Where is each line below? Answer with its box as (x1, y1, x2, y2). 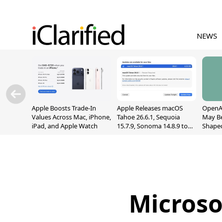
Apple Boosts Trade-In (32, 104, 96, 112)
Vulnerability (117, 139, 154, 148)
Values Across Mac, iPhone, (32, 112, 111, 121)
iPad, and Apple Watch (32, 121, 98, 130)
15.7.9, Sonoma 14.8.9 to (117, 121, 188, 130)
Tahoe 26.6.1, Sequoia (117, 112, 180, 121)
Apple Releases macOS (117, 104, 183, 112)
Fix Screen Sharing (117, 130, 171, 139)
